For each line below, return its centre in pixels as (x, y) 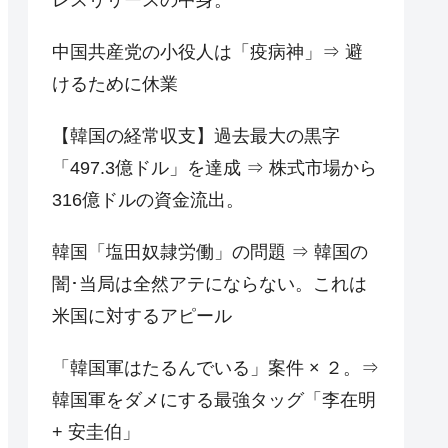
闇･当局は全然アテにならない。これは (209, 283)
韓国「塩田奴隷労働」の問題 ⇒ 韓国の (210, 251)
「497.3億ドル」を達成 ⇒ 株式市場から (214, 167)
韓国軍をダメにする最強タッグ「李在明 (214, 399)
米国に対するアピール (142, 315)
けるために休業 (115, 83)
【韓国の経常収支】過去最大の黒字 (196, 135)
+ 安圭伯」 (96, 431)
